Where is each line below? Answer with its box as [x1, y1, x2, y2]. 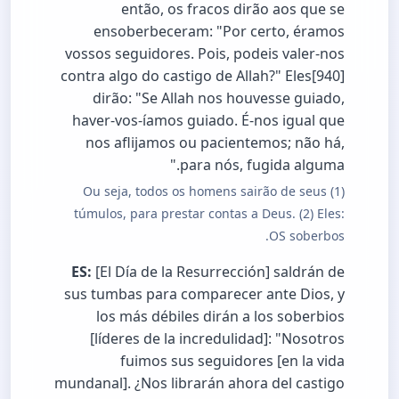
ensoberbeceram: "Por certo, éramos [94, 20, 345, 41]
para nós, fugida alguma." [180, 154, 345, 175]
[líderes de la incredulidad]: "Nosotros [90, 328, 345, 348]
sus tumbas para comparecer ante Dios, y [64, 283, 345, 304]
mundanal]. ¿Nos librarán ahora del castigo [54, 372, 345, 393]
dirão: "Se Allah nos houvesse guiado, [93, 87, 345, 108]
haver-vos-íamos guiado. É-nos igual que [72, 110, 345, 130]
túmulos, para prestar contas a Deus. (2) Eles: [74, 204, 345, 222]
